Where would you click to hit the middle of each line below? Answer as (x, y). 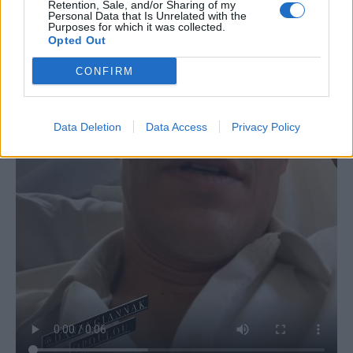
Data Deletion (87, 127)
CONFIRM (104, 71)
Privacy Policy (266, 127)
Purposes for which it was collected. (137, 27)
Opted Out (77, 40)
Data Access (176, 127)
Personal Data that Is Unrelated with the (147, 16)
